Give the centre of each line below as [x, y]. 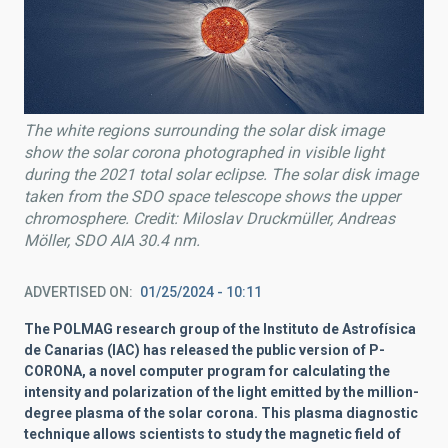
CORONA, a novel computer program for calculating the [207, 371]
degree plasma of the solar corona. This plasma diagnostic [221, 413]
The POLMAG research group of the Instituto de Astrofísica [220, 329]
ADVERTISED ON [76, 292]
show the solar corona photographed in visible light [204, 153]
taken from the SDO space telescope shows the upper [212, 197]
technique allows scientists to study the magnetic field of [212, 434]
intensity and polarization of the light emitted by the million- [221, 392]
